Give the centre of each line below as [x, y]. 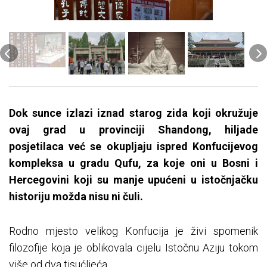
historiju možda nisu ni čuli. [76, 197]
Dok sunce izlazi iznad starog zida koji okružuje [133, 113]
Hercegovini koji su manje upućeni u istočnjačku [133, 180]
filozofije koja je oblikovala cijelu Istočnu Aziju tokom [133, 248]
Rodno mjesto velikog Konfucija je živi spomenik [133, 231]
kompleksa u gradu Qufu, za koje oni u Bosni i [133, 163]
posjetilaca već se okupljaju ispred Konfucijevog [133, 147]
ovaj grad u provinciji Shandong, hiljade [133, 130]
